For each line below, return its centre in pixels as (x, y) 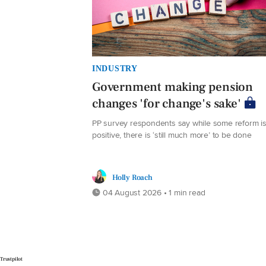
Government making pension (173, 87)
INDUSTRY (115, 68)
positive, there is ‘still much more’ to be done (172, 134)
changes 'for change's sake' (167, 103)
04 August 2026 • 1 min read (153, 192)
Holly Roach (132, 177)
